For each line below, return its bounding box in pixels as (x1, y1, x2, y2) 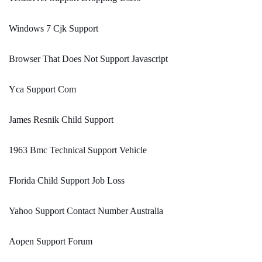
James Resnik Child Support (9, 115, 113, 125)
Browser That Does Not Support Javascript (9, 54, 168, 64)
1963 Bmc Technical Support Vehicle (9, 145, 147, 156)
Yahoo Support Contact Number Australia (9, 206, 163, 216)
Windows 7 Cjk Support (9, 23, 98, 34)
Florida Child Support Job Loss (9, 175, 125, 186)
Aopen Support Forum (9, 236, 92, 247)
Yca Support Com (9, 84, 76, 95)
